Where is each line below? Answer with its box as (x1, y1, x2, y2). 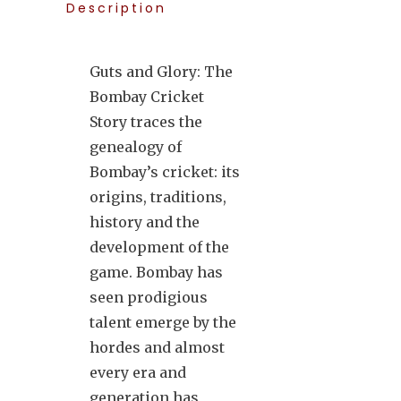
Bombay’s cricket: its (90, 162, 240, 181)
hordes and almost (90, 337, 225, 356)
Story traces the (90, 112, 202, 131)
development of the (90, 237, 229, 256)
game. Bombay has (90, 262, 223, 281)
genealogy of (90, 137, 182, 156)
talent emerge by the (90, 312, 236, 331)
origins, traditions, (90, 187, 226, 206)
